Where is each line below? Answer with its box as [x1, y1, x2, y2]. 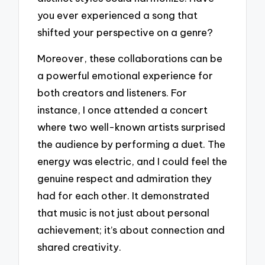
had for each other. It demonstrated [37, 189, 210, 202]
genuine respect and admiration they [37, 172, 212, 185]
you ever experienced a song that [37, 8, 198, 21]
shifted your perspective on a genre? [37, 25, 214, 38]
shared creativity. [37, 241, 122, 254]
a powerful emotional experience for [37, 69, 214, 82]
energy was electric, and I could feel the [37, 155, 228, 168]
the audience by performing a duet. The [37, 138, 226, 151]
